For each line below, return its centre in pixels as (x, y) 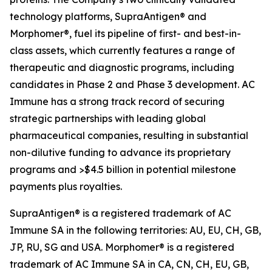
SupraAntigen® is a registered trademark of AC (121, 213)
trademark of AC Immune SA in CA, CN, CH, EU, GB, (129, 264)
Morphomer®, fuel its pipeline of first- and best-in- (125, 33)
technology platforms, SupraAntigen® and (108, 16)
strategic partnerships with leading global (108, 118)
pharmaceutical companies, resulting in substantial (129, 135)
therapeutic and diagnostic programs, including (122, 67)
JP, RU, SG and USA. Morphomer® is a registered (122, 247)
